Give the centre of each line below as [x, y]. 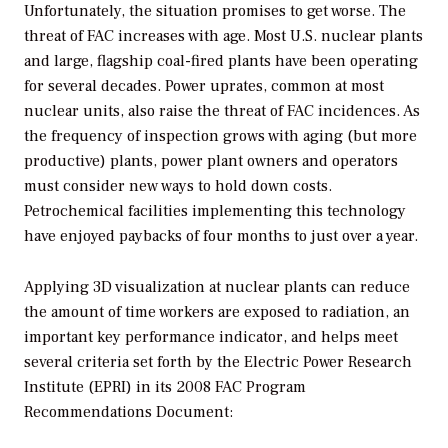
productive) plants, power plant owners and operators [211, 160]
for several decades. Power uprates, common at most [204, 85]
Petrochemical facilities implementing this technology [215, 210]
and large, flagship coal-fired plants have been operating [221, 60]
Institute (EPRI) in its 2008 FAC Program [165, 386]
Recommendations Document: [128, 411]
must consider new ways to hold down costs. [178, 185]
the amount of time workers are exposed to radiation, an [217, 311]
